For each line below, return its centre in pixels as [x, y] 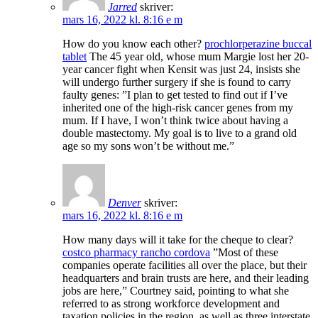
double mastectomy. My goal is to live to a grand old [180, 133]
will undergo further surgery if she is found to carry [177, 82]
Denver [125, 202]
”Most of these [244, 252]
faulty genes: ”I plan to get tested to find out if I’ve [175, 94]
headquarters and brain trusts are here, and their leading [186, 278]
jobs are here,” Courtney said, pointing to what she [176, 290]
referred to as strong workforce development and [171, 303]
